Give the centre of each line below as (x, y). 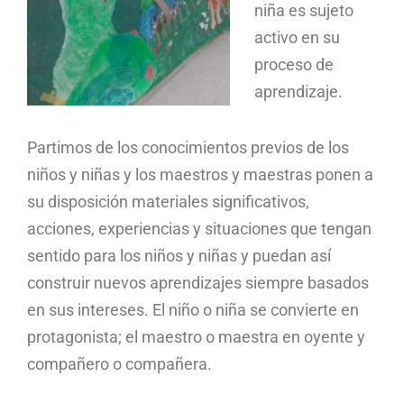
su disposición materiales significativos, (168, 201)
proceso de (294, 64)
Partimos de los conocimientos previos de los (188, 147)
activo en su (298, 37)
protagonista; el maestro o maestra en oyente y (196, 336)
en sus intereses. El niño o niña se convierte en (193, 309)
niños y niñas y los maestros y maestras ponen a (200, 174)
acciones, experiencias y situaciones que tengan (199, 228)
